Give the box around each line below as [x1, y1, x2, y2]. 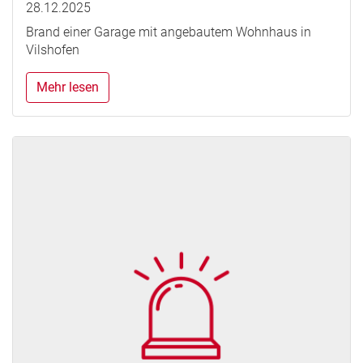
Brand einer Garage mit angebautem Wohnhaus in [26, 24, 311, 41]
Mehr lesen [36, 79, 99, 96]
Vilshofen [26, 42, 79, 58]
